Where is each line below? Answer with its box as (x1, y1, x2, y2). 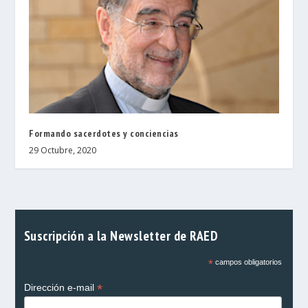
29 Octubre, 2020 (29, 144, 97, 157)
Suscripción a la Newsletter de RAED (23, 227, 218, 245)
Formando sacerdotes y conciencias (29, 127, 179, 140)
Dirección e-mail (23, 282, 97, 294)
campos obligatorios (212, 258, 282, 267)
